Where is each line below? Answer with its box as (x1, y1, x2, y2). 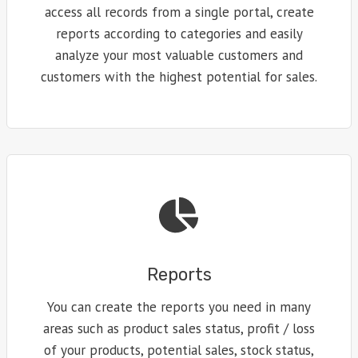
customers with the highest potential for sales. (41, 68, 317, 86)
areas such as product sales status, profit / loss (43, 320, 315, 338)
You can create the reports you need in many (47, 298, 311, 316)
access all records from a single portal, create (44, 3, 314, 22)
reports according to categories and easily (55, 25, 303, 43)
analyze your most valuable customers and (55, 46, 303, 65)
